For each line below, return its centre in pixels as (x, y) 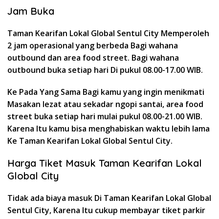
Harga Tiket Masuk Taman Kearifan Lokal (105, 163)
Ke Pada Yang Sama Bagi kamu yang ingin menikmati (106, 92)
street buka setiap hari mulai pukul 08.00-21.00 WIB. (105, 116)
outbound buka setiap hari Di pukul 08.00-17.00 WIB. (105, 70)
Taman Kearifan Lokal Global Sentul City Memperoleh (108, 33)
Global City (33, 175)
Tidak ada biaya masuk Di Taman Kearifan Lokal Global (109, 198)
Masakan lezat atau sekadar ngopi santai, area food (105, 104)
